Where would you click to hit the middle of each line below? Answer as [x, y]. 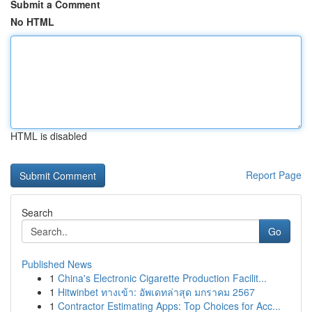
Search [37, 212]
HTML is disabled [49, 136]
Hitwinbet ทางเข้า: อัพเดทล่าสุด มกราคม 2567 [156, 292]
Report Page [274, 175]
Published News [57, 264]
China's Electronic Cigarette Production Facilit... [162, 278]
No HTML [32, 22]
